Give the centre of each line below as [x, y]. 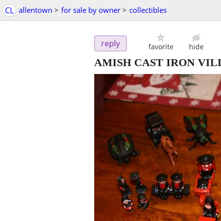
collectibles [148, 10]
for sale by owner [91, 10]
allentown [36, 10]
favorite [161, 47]
